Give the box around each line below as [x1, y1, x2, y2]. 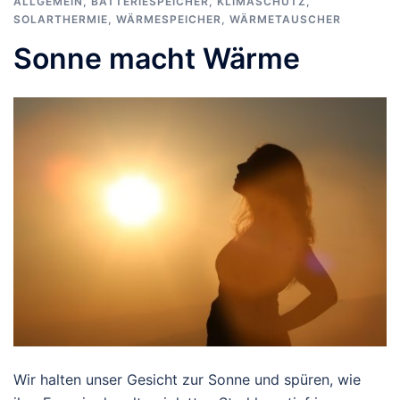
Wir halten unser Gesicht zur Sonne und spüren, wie [13, 370, 361, 388]
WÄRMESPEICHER [116, 12, 221, 27]
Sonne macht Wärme [13, 41, 300, 77]
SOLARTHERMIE [13, 12, 108, 27]
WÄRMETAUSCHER [229, 12, 341, 27]
